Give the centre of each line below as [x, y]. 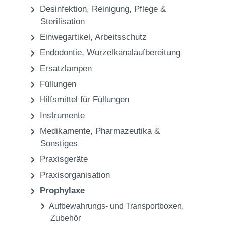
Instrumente [61, 219]
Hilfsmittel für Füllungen [83, 203]
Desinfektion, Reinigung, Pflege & [102, 112]
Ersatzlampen [65, 172]
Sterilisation [63, 125]
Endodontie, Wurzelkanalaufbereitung [109, 156]
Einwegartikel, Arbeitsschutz [92, 141]
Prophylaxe [77, 6]
